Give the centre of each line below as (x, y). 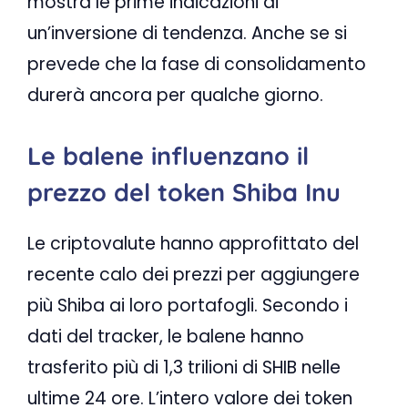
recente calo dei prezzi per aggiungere (194, 274)
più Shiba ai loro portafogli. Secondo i (188, 305)
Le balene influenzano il (168, 155)
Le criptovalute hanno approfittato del (193, 243)
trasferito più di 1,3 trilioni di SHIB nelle (184, 367)
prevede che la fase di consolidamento (197, 65)
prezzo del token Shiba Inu (184, 192)
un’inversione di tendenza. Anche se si (187, 34)
